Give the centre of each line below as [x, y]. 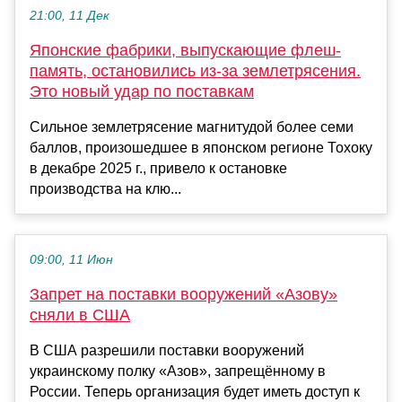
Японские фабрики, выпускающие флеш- [185, 51]
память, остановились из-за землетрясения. [195, 71]
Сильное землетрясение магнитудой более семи [192, 127]
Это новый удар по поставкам [142, 92]
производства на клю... [105, 189]
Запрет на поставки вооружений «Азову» [184, 295]
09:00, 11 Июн [71, 260]
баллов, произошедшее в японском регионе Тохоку [201, 148]
